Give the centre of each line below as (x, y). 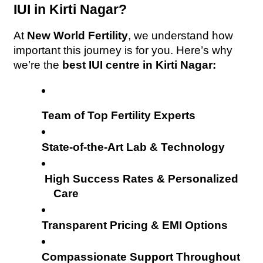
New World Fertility (78, 35)
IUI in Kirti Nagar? (70, 9)
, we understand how (181, 35)
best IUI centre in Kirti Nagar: (139, 65)
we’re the (38, 65)
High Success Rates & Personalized (142, 178)
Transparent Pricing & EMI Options (135, 225)
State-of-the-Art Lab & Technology (134, 147)
